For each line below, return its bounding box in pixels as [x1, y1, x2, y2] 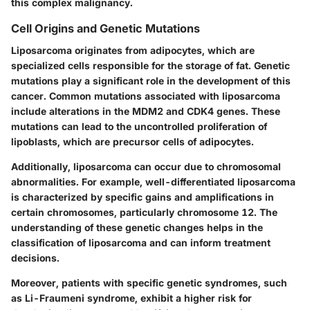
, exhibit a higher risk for [135, 291, 252, 304]
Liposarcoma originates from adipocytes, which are [11, 44, 255, 56]
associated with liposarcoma [142, 89, 280, 102]
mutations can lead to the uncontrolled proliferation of [11, 120, 267, 132]
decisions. [11, 251, 60, 264]
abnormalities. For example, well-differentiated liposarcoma [11, 175, 295, 188]
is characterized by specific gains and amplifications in [11, 190, 274, 203]
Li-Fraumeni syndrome [25, 291, 135, 304]
